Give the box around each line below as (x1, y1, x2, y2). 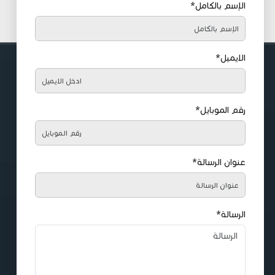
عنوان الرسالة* (192, 157, 246, 168)
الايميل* (215, 53, 246, 64)
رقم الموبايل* (195, 105, 246, 116)
